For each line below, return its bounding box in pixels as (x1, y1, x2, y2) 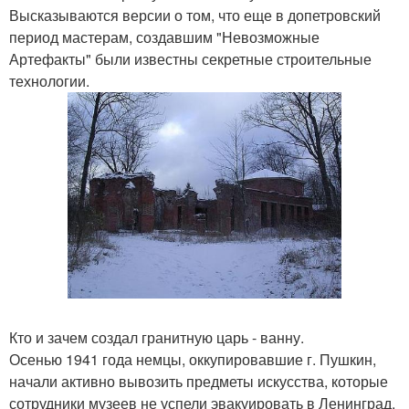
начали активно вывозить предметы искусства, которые (9, 370, 388, 392)
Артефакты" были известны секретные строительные (9, 48, 372, 69)
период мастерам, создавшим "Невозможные (9, 26, 320, 47)
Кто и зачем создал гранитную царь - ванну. (9, 326, 304, 348)
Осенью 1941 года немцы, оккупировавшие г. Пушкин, (9, 348, 376, 370)
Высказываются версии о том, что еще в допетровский (9, 5, 381, 26)
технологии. (9, 70, 89, 91)
